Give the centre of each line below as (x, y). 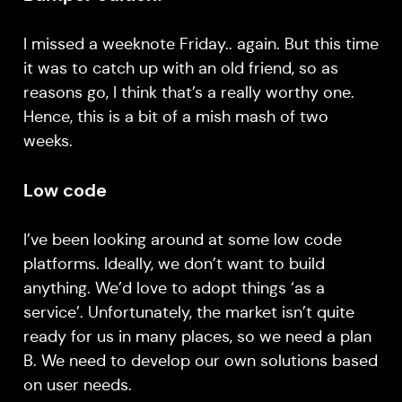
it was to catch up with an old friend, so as (180, 68)
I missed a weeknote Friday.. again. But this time (201, 44)
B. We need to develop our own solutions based (200, 361)
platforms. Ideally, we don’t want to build (174, 264)
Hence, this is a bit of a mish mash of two (175, 116)
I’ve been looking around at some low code (182, 240)
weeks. (48, 140)
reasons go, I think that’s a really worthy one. (188, 92)
